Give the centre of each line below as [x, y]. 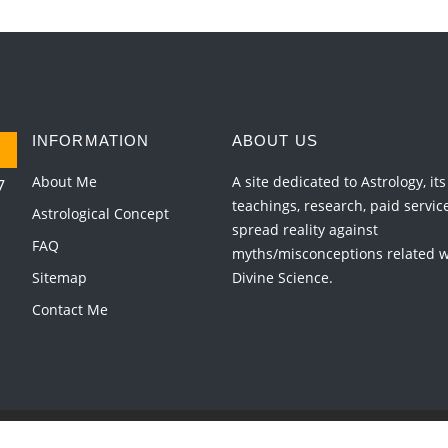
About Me [64, 181]
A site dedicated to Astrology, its [338, 181]
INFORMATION [90, 140]
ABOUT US [275, 140]
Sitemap [59, 277]
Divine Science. [282, 277]
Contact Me [69, 309]
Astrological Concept [100, 213]
